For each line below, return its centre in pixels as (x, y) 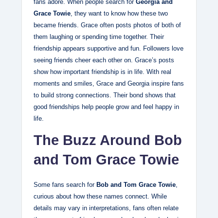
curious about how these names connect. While (100, 197)
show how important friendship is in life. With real (102, 72)
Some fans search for (65, 185)
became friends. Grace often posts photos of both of (107, 25)
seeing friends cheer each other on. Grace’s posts (104, 60)
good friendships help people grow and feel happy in (106, 107)
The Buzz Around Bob (108, 140)
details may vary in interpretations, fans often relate (106, 208)
